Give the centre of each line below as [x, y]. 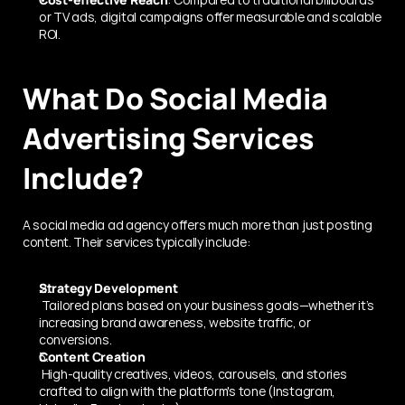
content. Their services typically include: [137, 241]
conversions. [75, 339]
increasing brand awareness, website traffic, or [175, 322]
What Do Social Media [175, 98]
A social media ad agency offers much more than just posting [198, 224]
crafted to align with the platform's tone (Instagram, [188, 391]
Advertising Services [169, 138]
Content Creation [92, 356]
